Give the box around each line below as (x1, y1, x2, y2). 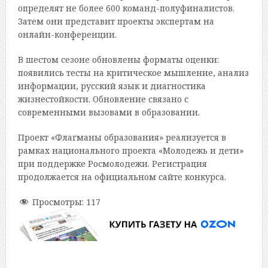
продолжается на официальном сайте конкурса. (17, 170, 226, 182)
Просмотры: (32, 196, 84, 208)
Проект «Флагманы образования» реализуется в (17, 131, 226, 143)
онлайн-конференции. (17, 28, 117, 40)
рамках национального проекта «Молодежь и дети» (17, 144, 243, 156)
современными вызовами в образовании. (17, 106, 200, 118)
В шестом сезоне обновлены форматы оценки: (17, 53, 219, 65)
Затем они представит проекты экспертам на (17, 15, 214, 27)
